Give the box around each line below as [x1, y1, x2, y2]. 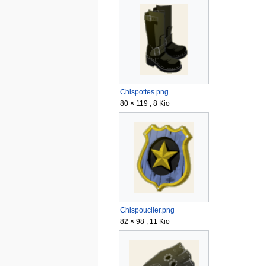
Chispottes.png [120, 88, 169, 97]
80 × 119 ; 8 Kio [120, 99, 170, 108]
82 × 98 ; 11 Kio [120, 217, 170, 226]
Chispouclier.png [120, 205, 175, 214]
